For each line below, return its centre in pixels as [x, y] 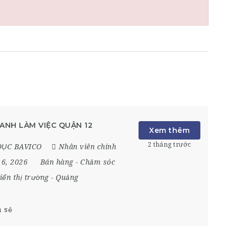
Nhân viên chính [87, 146]
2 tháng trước [169, 144]
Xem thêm [169, 130]
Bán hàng [57, 162]
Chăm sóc [98, 162]
